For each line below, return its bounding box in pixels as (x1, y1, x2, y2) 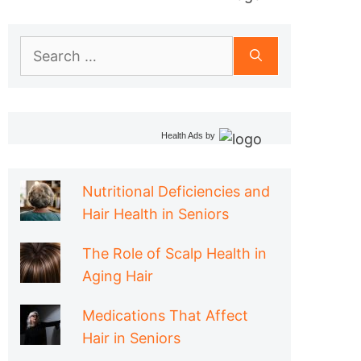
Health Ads (161, 131, 203, 140)
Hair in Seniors (82, 330, 180, 346)
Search (19, 38, 67, 55)
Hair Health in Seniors (82, 205, 229, 222)
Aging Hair (82, 268, 153, 284)
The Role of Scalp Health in (82, 245, 267, 262)
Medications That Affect (82, 307, 248, 324)
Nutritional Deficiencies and (82, 183, 270, 200)
